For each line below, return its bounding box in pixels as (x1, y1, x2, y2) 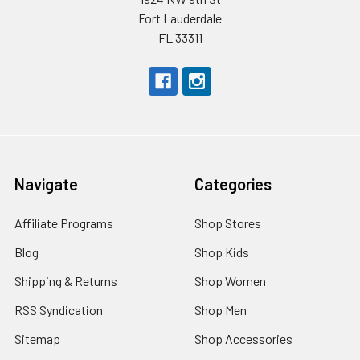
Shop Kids (194, 243, 249, 260)
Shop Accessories (194, 330, 292, 346)
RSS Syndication (14, 301, 103, 317)
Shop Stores (194, 215, 261, 231)
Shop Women (194, 272, 266, 288)
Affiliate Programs (14, 215, 113, 231)
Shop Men (194, 301, 247, 317)
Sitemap (14, 330, 60, 346)
